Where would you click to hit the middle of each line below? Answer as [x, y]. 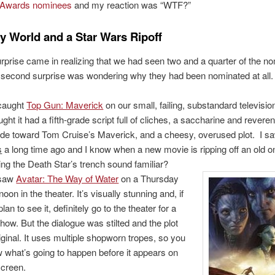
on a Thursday [150, 179]
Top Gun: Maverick [65, 105]
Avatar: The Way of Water [68, 179]
